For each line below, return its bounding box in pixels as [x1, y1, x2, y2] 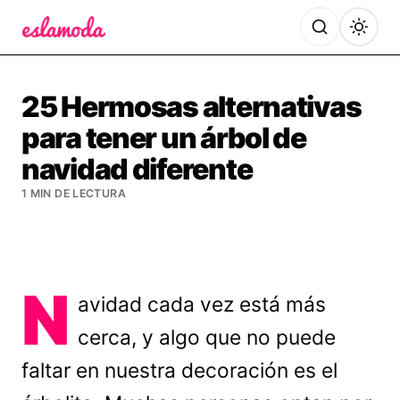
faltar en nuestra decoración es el [21, 358, 337, 383]
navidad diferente [21, 152, 253, 187]
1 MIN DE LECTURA [21, 187, 126, 200]
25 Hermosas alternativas [21, 89, 362, 124]
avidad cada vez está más [78, 292, 327, 317]
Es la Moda [21, 40, 100, 59]
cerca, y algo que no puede [78, 325, 337, 350]
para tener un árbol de [21, 121, 306, 155]
